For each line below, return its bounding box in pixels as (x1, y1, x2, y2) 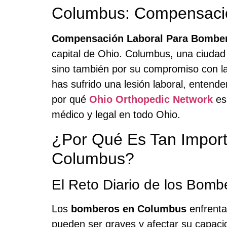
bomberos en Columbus (71, 203, 186, 214)
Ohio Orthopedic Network (89, 94, 213, 105)
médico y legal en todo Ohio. (52, 109, 180, 121)
